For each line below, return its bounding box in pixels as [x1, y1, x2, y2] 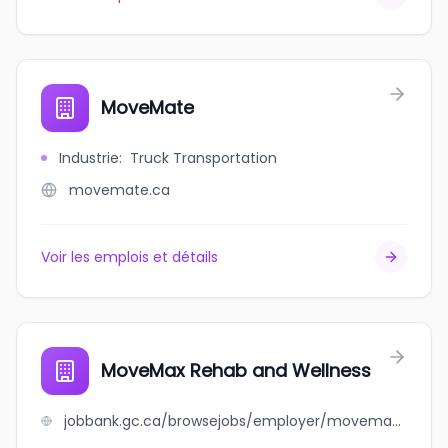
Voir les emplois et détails [41, 247, 218, 267]
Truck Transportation [130, 148, 277, 168]
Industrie [59, 148, 119, 168]
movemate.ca [69, 180, 170, 200]
